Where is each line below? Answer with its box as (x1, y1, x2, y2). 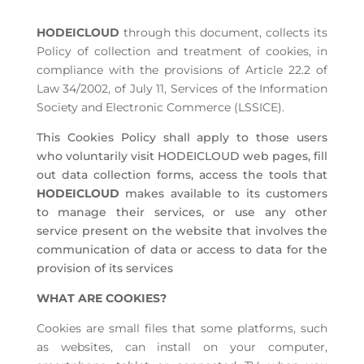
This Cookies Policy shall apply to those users (36, 130, 328, 145)
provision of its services (36, 261, 173, 276)
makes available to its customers (119, 186, 328, 201)
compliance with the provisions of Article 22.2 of (36, 63, 328, 78)
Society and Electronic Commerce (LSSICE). (36, 100, 284, 115)
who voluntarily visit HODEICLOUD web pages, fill (36, 149, 328, 164)
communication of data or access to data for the (36, 242, 328, 258)
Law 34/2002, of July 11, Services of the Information (36, 81, 328, 97)
